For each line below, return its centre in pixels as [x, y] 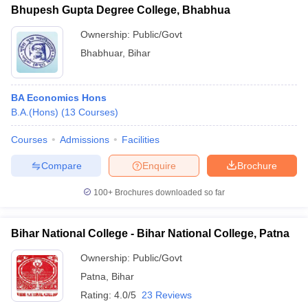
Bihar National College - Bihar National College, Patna [150, 233]
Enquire [159, 165]
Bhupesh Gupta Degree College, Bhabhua [121, 10]
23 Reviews [167, 295]
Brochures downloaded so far [169, 192]
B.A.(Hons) [35, 112]
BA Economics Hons [59, 98]
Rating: [97, 295]
